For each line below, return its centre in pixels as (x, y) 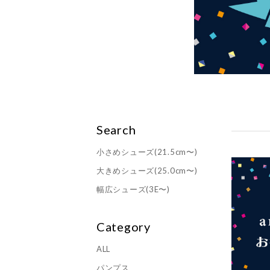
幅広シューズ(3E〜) (133, 190)
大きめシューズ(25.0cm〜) (147, 171)
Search (116, 130)
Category (124, 227)
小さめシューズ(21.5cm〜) (147, 152)
